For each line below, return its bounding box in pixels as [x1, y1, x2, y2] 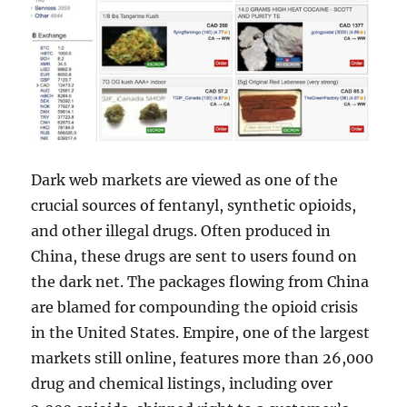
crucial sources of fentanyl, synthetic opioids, [31, 195, 357, 214]
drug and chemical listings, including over [31, 373, 333, 392]
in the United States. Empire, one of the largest [31, 323, 371, 342]
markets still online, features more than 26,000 [31, 348, 374, 367]
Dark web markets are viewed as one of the [31, 170, 339, 189]
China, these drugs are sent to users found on [31, 246, 358, 265]
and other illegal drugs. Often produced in [31, 221, 332, 240]
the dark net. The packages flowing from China [31, 272, 370, 291]
